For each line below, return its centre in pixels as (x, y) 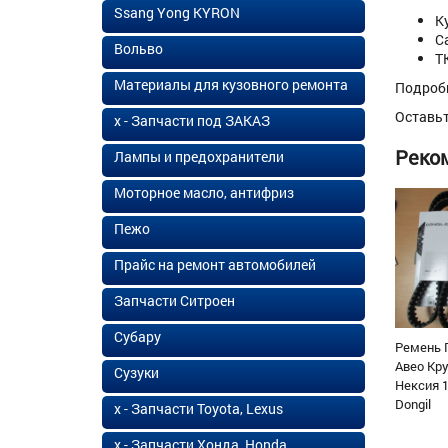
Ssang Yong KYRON (177, 12)
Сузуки (136, 372)
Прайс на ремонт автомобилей (215, 264)
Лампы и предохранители (199, 156)
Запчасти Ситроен (174, 300)
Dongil (412, 403)
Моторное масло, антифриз (204, 192)
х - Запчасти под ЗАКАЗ (192, 120)
